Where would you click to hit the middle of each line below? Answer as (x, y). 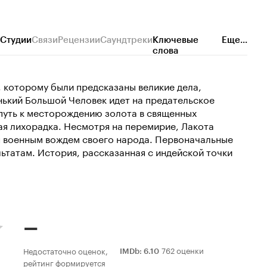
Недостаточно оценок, (66, 251)
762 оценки (183, 250)
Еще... (235, 40)
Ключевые (176, 40)
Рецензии (79, 40)
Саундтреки (126, 40)
